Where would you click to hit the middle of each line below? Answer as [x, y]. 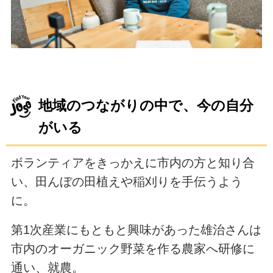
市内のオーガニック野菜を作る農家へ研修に [133, 248]
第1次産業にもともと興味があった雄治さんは [136, 229]
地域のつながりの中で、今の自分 [146, 106]
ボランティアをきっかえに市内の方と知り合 [133, 163]
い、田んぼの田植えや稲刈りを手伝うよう [126, 182]
